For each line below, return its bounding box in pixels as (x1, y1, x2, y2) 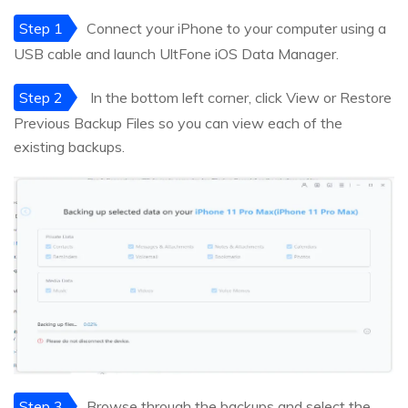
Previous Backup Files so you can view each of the (14, 114, 342, 133)
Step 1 (19, 19, 63, 38)
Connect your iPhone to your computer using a (87, 19, 386, 38)
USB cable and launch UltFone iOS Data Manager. (14, 45, 339, 64)
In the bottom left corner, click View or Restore (87, 88, 392, 107)
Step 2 (19, 88, 63, 107)
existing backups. (14, 138, 125, 157)
